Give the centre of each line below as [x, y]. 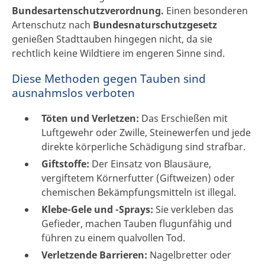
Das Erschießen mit [183, 118]
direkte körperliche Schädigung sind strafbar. [143, 146]
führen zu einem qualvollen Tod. [113, 237]
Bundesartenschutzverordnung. [88, 11]
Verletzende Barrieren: [94, 255]
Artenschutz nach [52, 25]
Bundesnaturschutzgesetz [155, 25]
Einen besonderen [206, 11]
